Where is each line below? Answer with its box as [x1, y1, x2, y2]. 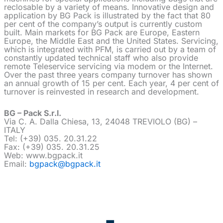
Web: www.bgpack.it [4, 150, 83, 160]
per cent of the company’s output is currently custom [4, 19, 202, 29]
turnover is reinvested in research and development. [4, 87, 199, 97]
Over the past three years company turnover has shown [4, 70, 212, 80]
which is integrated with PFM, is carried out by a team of [4, 44, 216, 55]
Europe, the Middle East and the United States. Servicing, [4, 36, 219, 46]
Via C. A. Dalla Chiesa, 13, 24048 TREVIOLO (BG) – [4, 116, 197, 126]
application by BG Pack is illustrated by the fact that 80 [4, 10, 211, 21]
